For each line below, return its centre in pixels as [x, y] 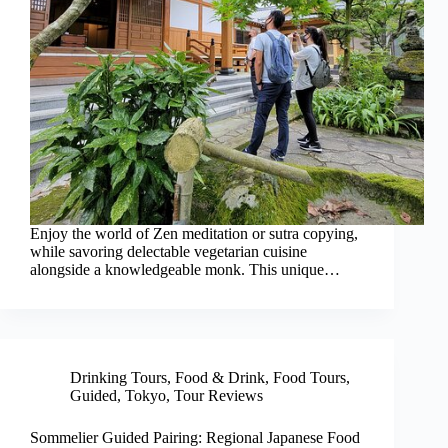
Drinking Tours [118, 378]
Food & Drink [220, 378]
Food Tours [309, 378]
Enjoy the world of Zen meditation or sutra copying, [194, 234]
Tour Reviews [218, 396]
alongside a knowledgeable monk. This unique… [185, 270]
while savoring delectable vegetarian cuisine [168, 252]
